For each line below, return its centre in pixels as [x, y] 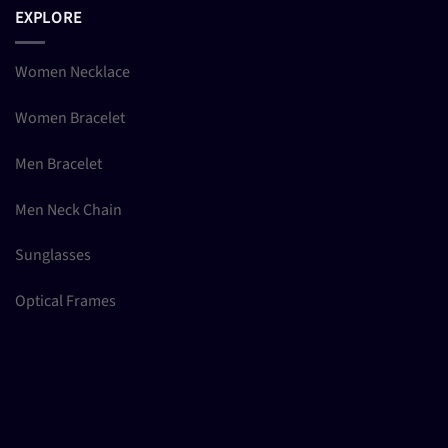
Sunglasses [53, 255]
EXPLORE [48, 17]
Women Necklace [72, 72]
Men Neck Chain [68, 209]
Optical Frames [65, 301]
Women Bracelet [70, 118]
